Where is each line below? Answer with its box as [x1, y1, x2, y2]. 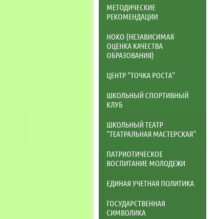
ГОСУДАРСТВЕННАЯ [107, 198, 165, 208]
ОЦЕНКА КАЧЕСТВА [107, 41, 163, 50]
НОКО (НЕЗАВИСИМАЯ [107, 31, 174, 41]
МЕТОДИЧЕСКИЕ [107, 2, 155, 12]
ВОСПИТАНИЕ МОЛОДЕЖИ [107, 158, 185, 168]
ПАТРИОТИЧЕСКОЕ [107, 149, 163, 158]
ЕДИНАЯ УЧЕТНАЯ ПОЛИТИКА [107, 178, 194, 188]
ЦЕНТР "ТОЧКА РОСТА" [107, 70, 175, 80]
